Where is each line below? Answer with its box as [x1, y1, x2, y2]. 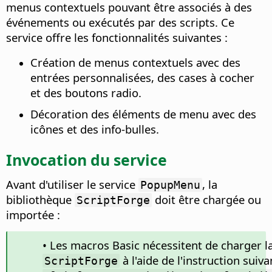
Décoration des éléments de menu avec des [30, 106, 256, 122]
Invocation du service [6, 149, 167, 170]
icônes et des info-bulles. [30, 121, 159, 137]
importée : [6, 206, 60, 222]
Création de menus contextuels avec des [30, 55, 240, 70]
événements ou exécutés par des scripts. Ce [6, 15, 234, 30]
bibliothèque [6, 191, 75, 207]
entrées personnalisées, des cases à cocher [30, 70, 254, 86]
